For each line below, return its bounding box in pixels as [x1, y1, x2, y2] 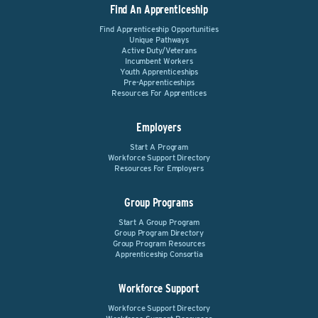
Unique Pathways [128, 35, 190, 45]
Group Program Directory [114, 228, 204, 238]
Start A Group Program [118, 217, 200, 227]
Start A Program [129, 142, 189, 152]
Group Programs [124, 196, 194, 209]
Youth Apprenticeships [119, 67, 199, 77]
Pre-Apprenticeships [124, 77, 194, 87]
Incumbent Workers [124, 56, 193, 66]
